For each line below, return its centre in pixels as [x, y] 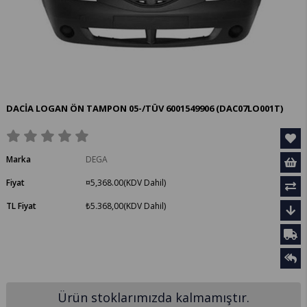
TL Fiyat [22, 206]
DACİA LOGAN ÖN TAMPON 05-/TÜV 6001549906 [111, 109]
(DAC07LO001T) [250, 109]
